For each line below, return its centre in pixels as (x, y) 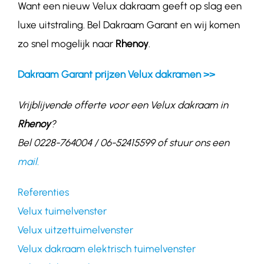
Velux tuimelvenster (62, 211)
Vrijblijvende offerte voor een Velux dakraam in (123, 105)
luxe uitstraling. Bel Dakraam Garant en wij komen (128, 25)
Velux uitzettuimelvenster (75, 230)
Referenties (43, 192)
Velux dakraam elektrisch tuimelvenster (106, 249)
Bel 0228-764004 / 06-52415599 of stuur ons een (123, 143)
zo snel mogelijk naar (66, 44)
